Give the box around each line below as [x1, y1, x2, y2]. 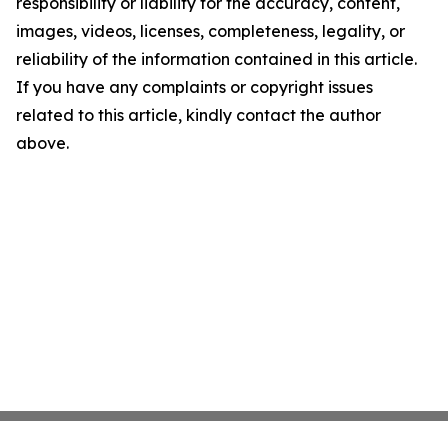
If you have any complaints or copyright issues [16, 77, 373, 98]
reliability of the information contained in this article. [16, 49, 417, 70]
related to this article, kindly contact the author [16, 105, 381, 126]
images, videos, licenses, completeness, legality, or [16, 21, 405, 42]
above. [16, 133, 69, 154]
